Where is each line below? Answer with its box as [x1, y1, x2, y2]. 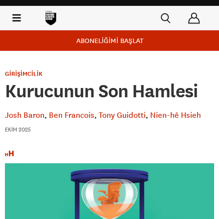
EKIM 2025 [5, 126, 31, 133]
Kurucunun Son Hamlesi [5, 80, 198, 102]
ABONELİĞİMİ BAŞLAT [76, 36, 143, 45]
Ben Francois [49, 110, 94, 120]
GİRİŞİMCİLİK [5, 70, 43, 78]
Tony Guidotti [99, 110, 146, 120]
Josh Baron [5, 110, 44, 120]
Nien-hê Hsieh [150, 110, 201, 120]
